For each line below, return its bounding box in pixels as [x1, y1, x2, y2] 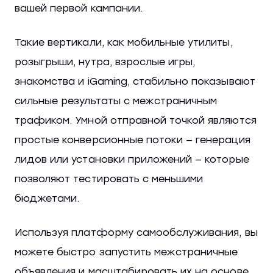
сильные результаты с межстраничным [15, 95, 218, 107]
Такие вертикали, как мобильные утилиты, [15, 37, 233, 49]
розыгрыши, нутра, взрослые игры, [15, 56, 196, 68]
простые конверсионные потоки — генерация [15, 134, 250, 146]
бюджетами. [15, 193, 80, 205]
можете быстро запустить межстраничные [15, 246, 238, 258]
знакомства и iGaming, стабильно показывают [15, 76, 255, 88]
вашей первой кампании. [15, 2, 143, 15]
